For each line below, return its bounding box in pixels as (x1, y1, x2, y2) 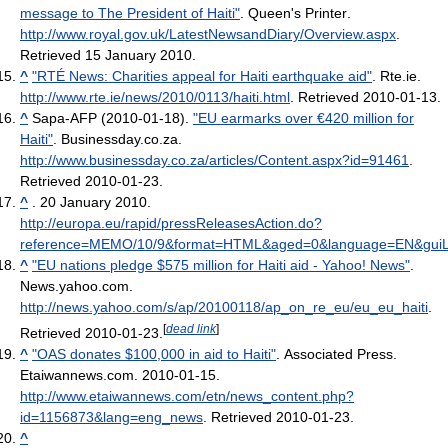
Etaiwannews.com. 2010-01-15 (20, 367, 216, 384)
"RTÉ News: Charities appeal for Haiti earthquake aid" (32, 68, 372, 85)
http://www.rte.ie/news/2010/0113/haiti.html (20, 89, 290, 106)
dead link (166, 322, 216, 336)
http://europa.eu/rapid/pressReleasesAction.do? (20, 215, 322, 232)
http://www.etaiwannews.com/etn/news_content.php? (20, 388, 354, 405)
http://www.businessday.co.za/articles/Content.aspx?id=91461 (20, 152, 409, 169)
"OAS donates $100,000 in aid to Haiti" (32, 346, 276, 363)
